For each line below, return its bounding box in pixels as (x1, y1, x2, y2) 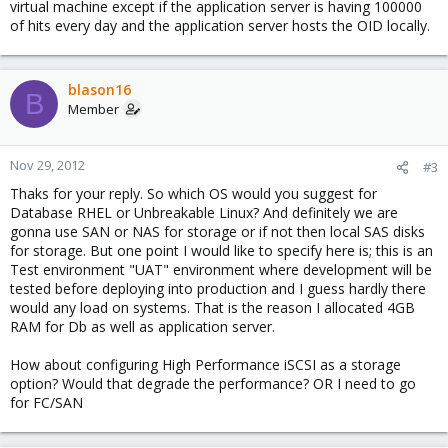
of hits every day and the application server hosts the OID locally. (10, 16, 430, 35)
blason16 (68, 80, 131, 99)
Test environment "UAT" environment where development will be (10, 260, 432, 279)
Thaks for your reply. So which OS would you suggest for (10, 184, 377, 203)
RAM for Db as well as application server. (10, 317, 275, 336)
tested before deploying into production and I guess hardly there (10, 279, 426, 298)
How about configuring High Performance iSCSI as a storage (10, 355, 401, 374)
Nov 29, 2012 (10, 156, 85, 174)
